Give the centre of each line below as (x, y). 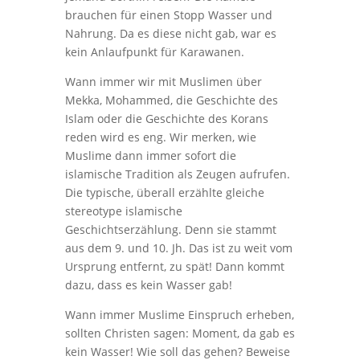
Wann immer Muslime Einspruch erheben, (179, 315)
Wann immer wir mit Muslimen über (163, 82)
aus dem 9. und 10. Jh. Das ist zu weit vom (178, 248)
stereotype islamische (123, 211)
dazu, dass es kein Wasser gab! (148, 285)
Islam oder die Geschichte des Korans (166, 119)
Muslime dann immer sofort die (150, 156)
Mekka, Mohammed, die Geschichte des (171, 100)
